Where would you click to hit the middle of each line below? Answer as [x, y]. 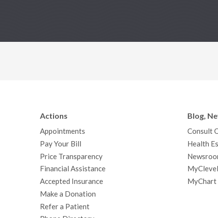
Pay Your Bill [61, 144]
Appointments [63, 131]
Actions [54, 116]
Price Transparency [72, 156]
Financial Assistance [73, 169]
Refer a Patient [65, 206]
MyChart [202, 182]
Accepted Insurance [72, 182]
